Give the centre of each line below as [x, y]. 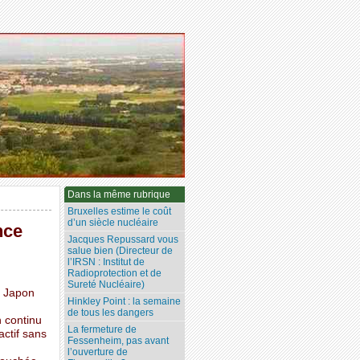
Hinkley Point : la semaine [125, 302]
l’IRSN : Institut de [106, 262]
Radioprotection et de [115, 274]
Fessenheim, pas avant [119, 341]
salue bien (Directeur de [121, 251]
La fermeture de [102, 330]
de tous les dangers [111, 313]
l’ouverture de [98, 352]
